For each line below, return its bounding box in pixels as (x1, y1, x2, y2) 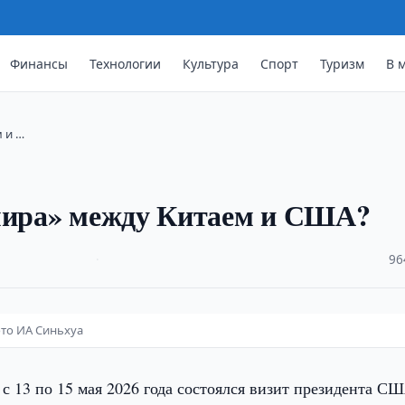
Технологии (89, 54, 162, 72)
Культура (183, 54, 240, 72)
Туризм (320, 54, 365, 72)
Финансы (10, 54, 69, 72)
